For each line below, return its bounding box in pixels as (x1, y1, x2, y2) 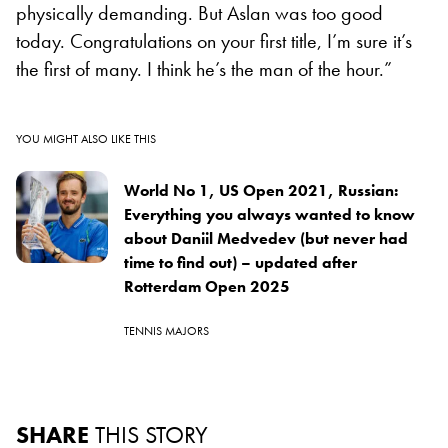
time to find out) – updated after (124, 252, 357, 274)
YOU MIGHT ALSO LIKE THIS (16, 131, 156, 148)
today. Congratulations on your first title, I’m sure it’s (16, 28, 412, 55)
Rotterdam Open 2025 (124, 276, 290, 298)
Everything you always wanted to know (124, 204, 415, 226)
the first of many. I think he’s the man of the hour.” (16, 56, 392, 83)
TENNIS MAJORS (124, 323, 209, 340)
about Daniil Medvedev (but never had (124, 228, 408, 250)
